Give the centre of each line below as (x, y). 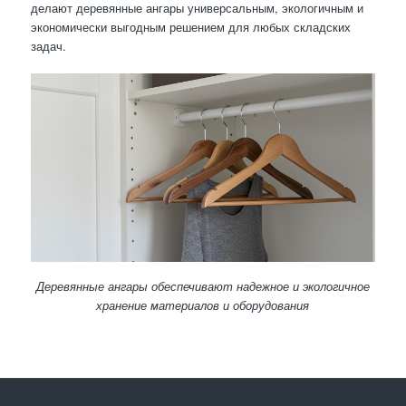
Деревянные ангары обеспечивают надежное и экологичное (203, 286)
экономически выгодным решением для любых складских (190, 27)
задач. (48, 46)
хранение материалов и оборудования (203, 305)
